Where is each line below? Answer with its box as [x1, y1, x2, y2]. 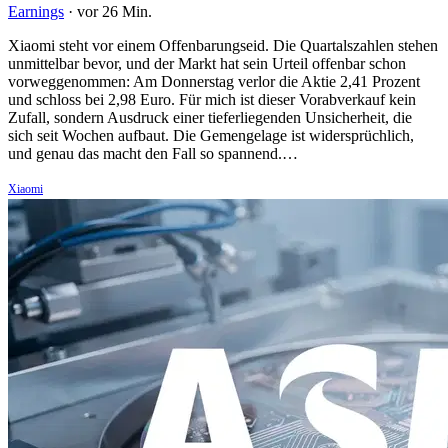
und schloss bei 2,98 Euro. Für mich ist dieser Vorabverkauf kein [8, 90, 416, 108]
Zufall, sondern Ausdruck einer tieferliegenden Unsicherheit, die [8, 108, 412, 126]
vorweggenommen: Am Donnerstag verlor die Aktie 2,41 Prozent [8, 72, 420, 90]
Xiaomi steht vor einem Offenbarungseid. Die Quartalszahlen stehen [8, 36, 438, 54]
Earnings [8, 2, 64, 20]
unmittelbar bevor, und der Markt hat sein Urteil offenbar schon [8, 54, 406, 72]
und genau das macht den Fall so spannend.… [8, 144, 298, 162]
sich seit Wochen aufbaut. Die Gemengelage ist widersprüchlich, [8, 126, 414, 144]
